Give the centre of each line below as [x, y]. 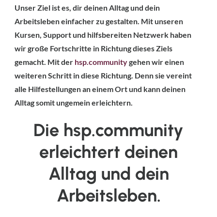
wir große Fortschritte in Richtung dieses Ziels [93, 48]
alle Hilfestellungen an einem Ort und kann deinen [100, 89]
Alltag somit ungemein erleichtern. [74, 102]
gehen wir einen [156, 62]
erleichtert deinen [108, 152]
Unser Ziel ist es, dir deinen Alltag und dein [87, 7]
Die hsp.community [108, 130]
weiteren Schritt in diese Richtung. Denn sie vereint [103, 75]
